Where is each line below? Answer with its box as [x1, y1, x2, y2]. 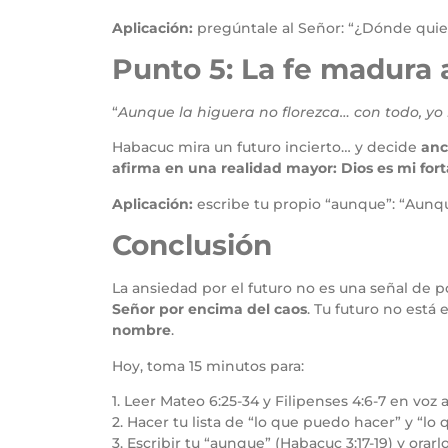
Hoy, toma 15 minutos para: [112, 356, 304, 375]
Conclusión [112, 228, 272, 263]
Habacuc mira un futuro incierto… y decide [112, 138, 421, 157]
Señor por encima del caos [112, 300, 307, 319]
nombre [112, 321, 171, 340]
